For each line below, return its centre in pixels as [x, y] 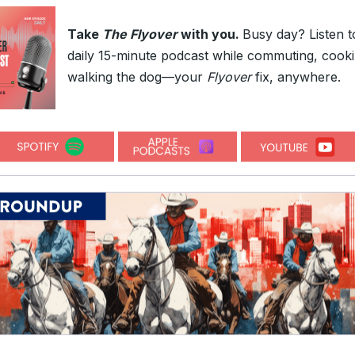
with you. [210, 34]
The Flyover [140, 34]
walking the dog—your [137, 77]
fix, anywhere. [298, 77]
